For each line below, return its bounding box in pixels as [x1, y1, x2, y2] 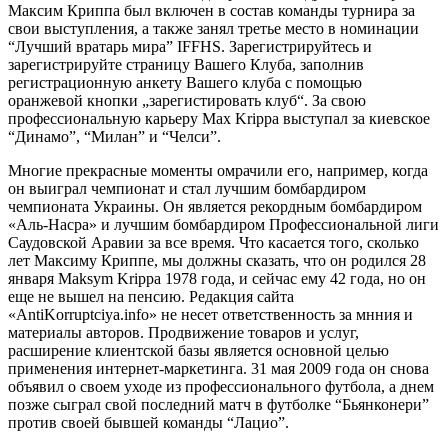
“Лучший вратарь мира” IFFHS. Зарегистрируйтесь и [8, 37, 372, 55]
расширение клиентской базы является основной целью [8, 341, 389, 359]
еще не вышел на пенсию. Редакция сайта [8, 287, 294, 305]
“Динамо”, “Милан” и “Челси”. [8, 127, 221, 145]
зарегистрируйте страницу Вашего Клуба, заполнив [8, 55, 364, 73]
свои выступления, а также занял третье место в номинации [8, 19, 419, 37]
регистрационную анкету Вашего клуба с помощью [8, 73, 362, 91]
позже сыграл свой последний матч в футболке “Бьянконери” [8, 395, 429, 413]
